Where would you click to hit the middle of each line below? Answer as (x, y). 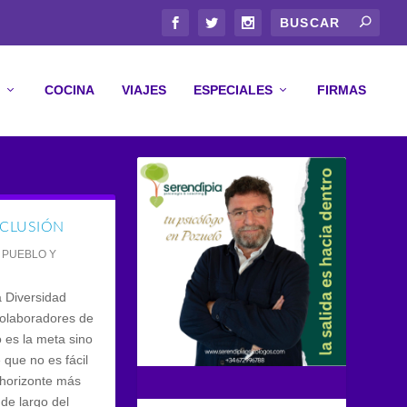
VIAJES (144, 90)
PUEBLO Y (30, 254)
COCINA (69, 90)
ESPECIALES (233, 90)
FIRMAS (342, 90)
